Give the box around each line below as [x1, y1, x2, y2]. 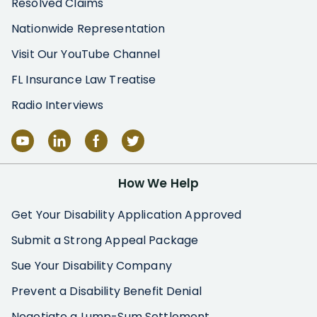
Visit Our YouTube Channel [11, 45, 161, 62]
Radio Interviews [11, 96, 104, 113]
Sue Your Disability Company [11, 257, 172, 274]
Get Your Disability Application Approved [11, 206, 242, 223]
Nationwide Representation [11, 20, 166, 37]
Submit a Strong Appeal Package [11, 231, 199, 248]
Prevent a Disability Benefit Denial [11, 282, 202, 299]
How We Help [117, 174, 200, 192]
